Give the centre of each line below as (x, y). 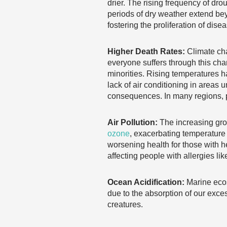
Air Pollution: (133, 122)
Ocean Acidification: (146, 182)
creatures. (125, 204)
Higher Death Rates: (146, 51)
